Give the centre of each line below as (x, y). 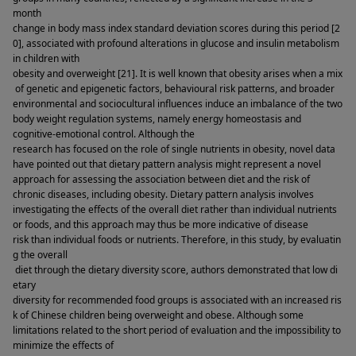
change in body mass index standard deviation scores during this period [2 (176, 29)
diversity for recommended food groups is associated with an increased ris (177, 300)
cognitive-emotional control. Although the (104, 134)
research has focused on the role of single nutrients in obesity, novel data (175, 149)
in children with (46, 59)
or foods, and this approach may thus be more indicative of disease (161, 225)
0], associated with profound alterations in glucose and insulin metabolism (176, 44)
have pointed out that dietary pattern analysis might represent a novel (167, 164)
